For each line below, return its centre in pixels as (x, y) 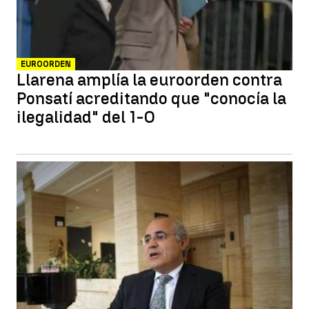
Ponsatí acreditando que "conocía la (151, 98)
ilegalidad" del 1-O (86, 117)
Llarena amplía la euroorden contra (149, 80)
